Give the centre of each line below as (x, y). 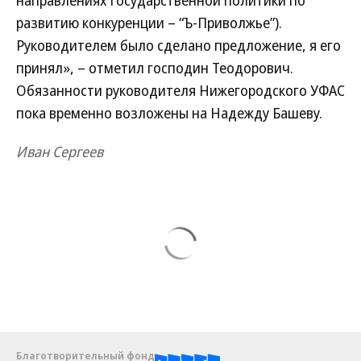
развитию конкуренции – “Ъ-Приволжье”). (149, 23)
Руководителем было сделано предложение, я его (178, 45)
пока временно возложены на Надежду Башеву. (169, 113)
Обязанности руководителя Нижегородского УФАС (180, 90)
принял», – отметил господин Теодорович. (155, 68)
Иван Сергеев (60, 151)
